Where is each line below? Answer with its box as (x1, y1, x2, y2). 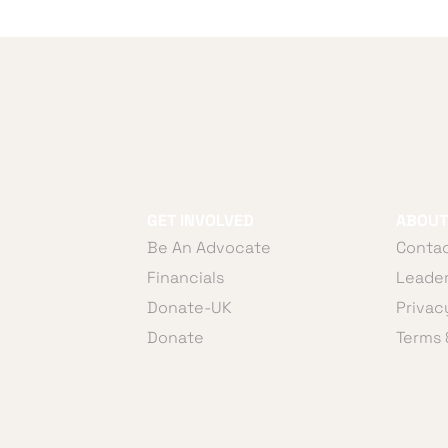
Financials (147, 267, 225, 288)
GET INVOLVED (147, 210, 255, 231)
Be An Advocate (147, 237, 272, 258)
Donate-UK (147, 297, 233, 318)
